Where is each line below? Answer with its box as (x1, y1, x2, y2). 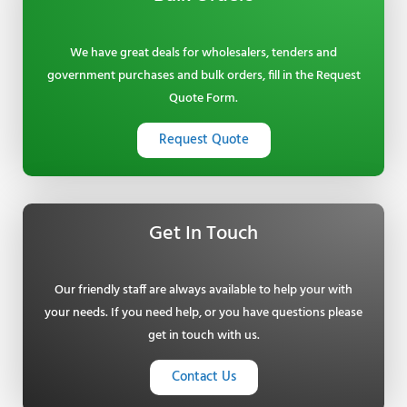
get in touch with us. (147, 326, 260, 346)
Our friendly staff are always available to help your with (55, 281, 352, 301)
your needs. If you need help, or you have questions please (45, 303, 362, 323)
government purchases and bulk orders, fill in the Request (46, 65, 361, 85)
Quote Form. (169, 88, 238, 108)
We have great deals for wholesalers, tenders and (70, 43, 337, 63)
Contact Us (171, 366, 236, 389)
